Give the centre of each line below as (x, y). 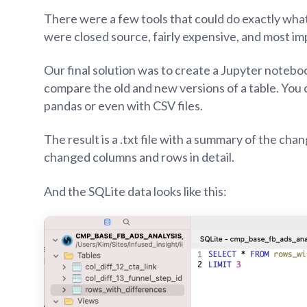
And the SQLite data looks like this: (135, 191)
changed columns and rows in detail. (139, 157)
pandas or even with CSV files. (123, 106)
